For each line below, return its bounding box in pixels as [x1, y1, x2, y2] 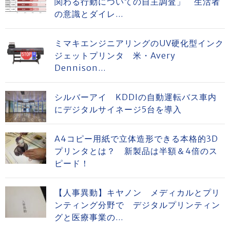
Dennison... [54, 63, 106, 73]
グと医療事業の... [54, 212, 123, 222]
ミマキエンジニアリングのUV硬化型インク [54, 38, 224, 48]
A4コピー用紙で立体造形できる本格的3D [54, 133, 218, 144]
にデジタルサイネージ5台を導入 [54, 104, 182, 114]
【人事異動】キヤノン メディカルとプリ [54, 187, 220, 198]
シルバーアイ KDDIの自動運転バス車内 [54, 92, 217, 102]
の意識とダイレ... [54, 9, 123, 19]
